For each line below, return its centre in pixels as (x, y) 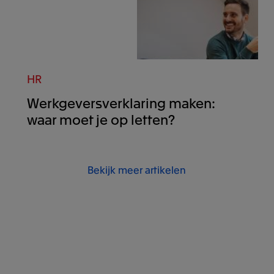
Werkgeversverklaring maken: (121, 102)
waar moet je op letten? (101, 119)
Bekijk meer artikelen (137, 170)
